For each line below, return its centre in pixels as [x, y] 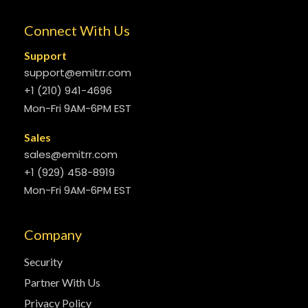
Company [53, 234]
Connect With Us [77, 30]
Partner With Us [62, 282]
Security [43, 262]
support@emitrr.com [78, 73]
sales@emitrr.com [71, 154]
